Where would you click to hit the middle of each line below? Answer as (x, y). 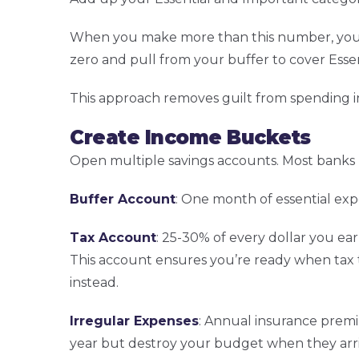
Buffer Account (123, 200)
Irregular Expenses (134, 321)
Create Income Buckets (190, 138)
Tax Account (113, 238)
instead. (94, 283)
